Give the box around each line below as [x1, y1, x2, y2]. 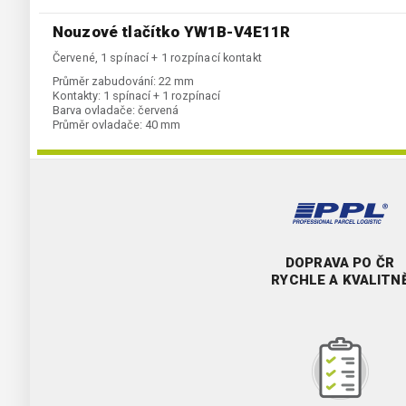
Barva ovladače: [53, 103, 135, 118]
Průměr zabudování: [53, 74, 156, 89]
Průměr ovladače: [53, 118, 142, 132]
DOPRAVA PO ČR [285, 255, 394, 272]
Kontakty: [53, 89, 101, 103]
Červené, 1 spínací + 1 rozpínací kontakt [53, 51, 262, 65]
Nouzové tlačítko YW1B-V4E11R [53, 23, 291, 42]
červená [138, 103, 179, 118]
